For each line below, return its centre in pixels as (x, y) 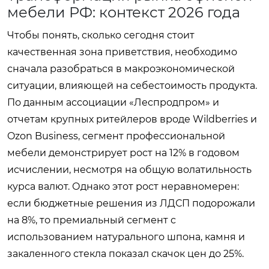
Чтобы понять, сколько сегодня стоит (101, 35)
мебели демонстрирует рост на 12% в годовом (123, 153)
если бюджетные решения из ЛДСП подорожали (131, 203)
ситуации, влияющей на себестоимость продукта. (132, 85)
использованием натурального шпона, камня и (126, 237)
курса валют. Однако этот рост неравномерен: (123, 186)
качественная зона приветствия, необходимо (122, 52)
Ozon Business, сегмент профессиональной (116, 136)
